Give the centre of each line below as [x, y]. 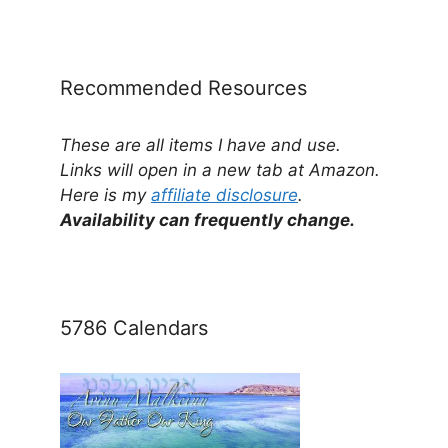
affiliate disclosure [224, 194]
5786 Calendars [134, 327]
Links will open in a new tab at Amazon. [220, 169]
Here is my [105, 194]
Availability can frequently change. [207, 219]
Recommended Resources [183, 87]
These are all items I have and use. [200, 144]
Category [95, 34]
